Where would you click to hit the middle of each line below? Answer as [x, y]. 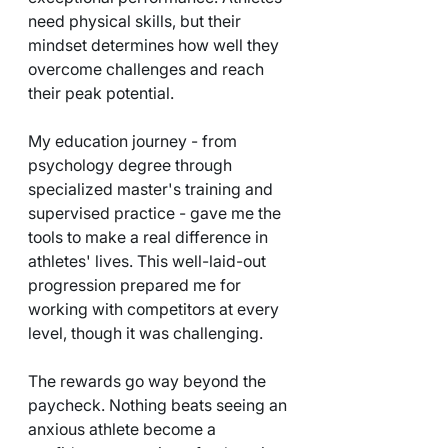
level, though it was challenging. [145, 332]
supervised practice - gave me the [156, 212]
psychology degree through [132, 164]
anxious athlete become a [124, 428]
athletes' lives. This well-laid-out [149, 260]
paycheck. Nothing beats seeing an [159, 404]
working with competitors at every [155, 308]
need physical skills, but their [136, 20]
